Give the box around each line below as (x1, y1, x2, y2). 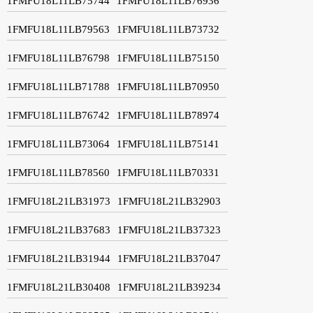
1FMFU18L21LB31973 (7, 195, 110, 207)
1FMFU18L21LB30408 (7, 281, 110, 293)
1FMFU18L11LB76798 (7, 52, 110, 64)
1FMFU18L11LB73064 (7, 138, 110, 150)
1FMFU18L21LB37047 (117, 252, 221, 264)
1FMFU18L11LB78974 (117, 109, 219, 121)
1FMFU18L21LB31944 (7, 252, 110, 264)
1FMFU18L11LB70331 (117, 166, 219, 178)
